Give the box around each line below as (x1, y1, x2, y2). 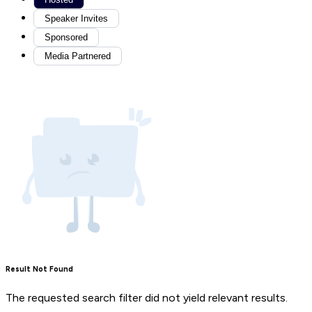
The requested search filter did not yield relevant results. (6, 291, 288, 305)
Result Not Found (6, 265, 73, 274)
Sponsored (45, 32, 88, 43)
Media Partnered (45, 51, 111, 62)
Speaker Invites (45, 13, 108, 24)
